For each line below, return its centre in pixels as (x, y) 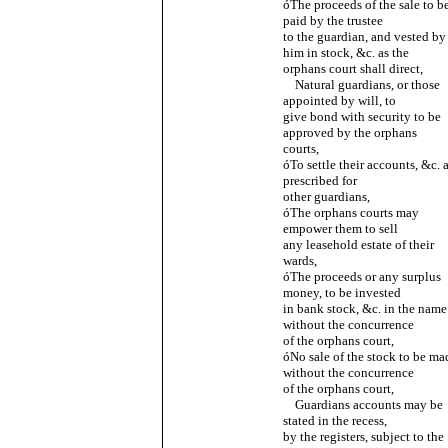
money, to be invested (341, 292)
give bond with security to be (361, 116)
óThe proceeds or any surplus (361, 276)
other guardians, (326, 196)
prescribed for (319, 180)
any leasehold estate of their (358, 244)
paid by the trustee (332, 20)
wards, (299, 260)
